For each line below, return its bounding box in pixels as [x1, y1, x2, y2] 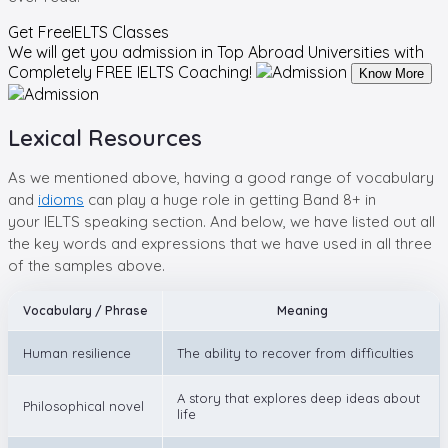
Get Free [8, 21, 71, 42]
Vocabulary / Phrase [23, 302, 148, 318]
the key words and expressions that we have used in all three [8, 233, 432, 253]
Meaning [274, 302, 328, 318]
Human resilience [23, 344, 131, 361]
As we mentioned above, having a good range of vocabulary [8, 167, 434, 187]
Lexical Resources [8, 123, 202, 152]
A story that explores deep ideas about [177, 389, 420, 406]
